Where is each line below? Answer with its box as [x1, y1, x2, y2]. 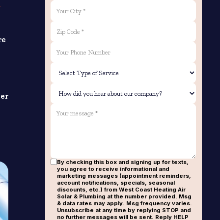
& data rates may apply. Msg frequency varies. [57, 200, 192, 207]
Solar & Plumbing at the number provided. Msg [57, 193, 192, 200]
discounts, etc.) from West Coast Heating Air [57, 186, 186, 193]
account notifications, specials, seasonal [57, 179, 175, 187]
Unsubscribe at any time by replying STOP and [57, 207, 192, 214]
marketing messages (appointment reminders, [57, 172, 192, 180]
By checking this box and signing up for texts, [57, 159, 189, 166]
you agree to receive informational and [57, 165, 170, 173]
